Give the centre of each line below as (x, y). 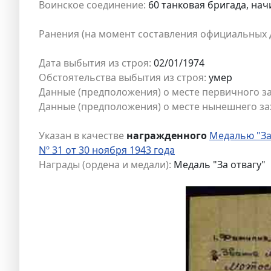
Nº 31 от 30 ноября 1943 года (107, 150)
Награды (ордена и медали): (105, 164)
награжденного (167, 135)
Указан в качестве (81, 135)
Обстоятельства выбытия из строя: (122, 77)
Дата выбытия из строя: (95, 63)
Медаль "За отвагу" (218, 164)
